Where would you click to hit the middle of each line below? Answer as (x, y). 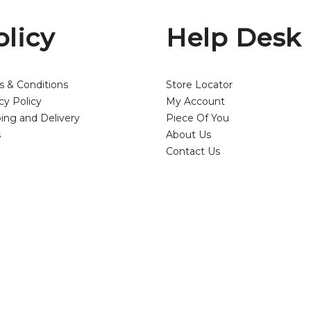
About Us (188, 135)
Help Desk (234, 38)
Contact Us (193, 152)
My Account (195, 102)
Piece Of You (197, 118)
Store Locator (199, 85)
